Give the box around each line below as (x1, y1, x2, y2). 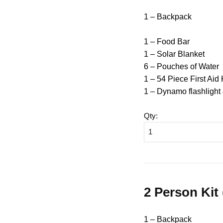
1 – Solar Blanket (144, 49, 205, 58)
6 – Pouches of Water (144, 62, 220, 71)
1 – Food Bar (144, 37, 190, 46)
